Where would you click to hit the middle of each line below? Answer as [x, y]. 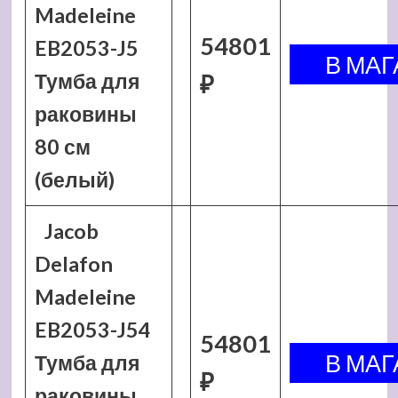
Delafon [73, 264]
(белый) [74, 179]
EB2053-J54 [92, 330]
